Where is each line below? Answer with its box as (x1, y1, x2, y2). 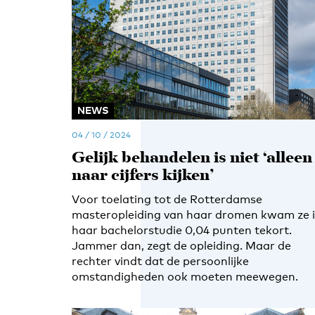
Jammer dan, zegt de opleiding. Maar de (72, 239, 291, 252)
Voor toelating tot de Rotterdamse (72, 193, 262, 206)
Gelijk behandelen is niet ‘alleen (72, 146, 312, 171)
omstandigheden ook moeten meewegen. (72, 270, 298, 283)
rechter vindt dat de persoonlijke (72, 255, 249, 268)
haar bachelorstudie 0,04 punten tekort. (72, 224, 292, 237)
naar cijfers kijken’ (72, 164, 214, 188)
